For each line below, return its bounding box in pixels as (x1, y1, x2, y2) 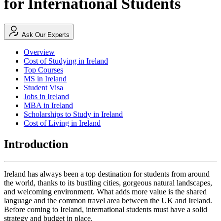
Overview (24, 47, 55, 56)
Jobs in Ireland (24, 92, 69, 101)
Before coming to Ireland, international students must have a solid (4, 205, 207, 214)
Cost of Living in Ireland (24, 118, 101, 127)
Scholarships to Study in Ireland (24, 110, 123, 118)
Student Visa (24, 83, 63, 92)
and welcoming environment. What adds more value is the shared (4, 187, 207, 196)
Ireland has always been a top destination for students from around (4, 169, 210, 178)
